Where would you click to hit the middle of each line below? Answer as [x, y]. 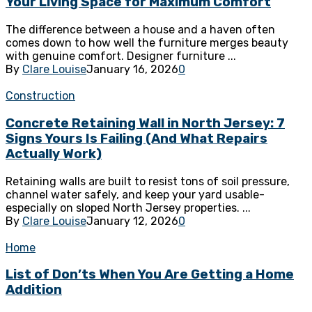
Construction [40, 96]
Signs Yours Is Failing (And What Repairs [136, 138]
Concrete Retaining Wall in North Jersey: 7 [145, 123]
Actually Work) [54, 154]
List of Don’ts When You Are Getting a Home [150, 275]
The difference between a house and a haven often [140, 30]
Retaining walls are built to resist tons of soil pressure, [148, 181]
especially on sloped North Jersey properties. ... [128, 208]
